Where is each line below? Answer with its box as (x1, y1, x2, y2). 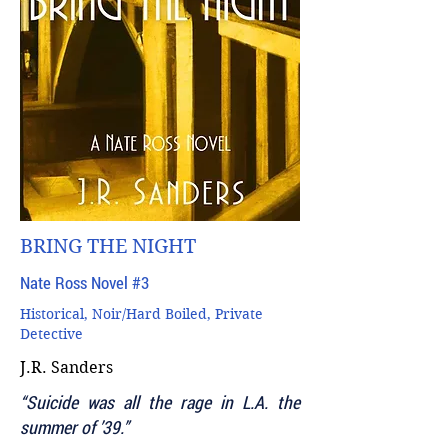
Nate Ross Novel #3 (20, 271, 149, 294)
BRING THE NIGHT (20, 235, 196, 258)
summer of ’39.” (20, 415, 129, 439)
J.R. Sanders (20, 358, 113, 377)
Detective (20, 325, 83, 343)
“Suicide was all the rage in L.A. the (20, 390, 300, 414)
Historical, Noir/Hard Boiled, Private (20, 305, 263, 323)
